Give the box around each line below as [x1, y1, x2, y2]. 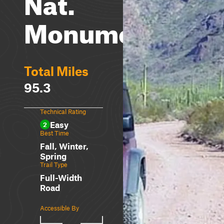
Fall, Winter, [40, 141, 88, 151]
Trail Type [40, 160, 67, 168]
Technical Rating [40, 107, 86, 115]
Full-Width [40, 172, 82, 182]
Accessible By [40, 204, 79, 212]
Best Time [40, 129, 69, 137]
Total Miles [24, 63, 88, 78]
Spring [40, 151, 66, 161]
